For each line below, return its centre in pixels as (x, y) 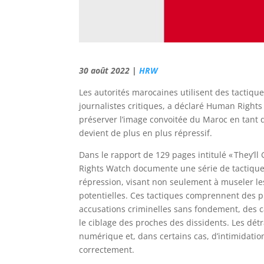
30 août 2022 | (109, 70)
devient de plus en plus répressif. (146, 133)
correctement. (107, 249)
